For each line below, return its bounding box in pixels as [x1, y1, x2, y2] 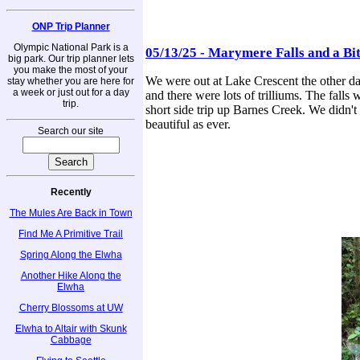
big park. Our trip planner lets [7, 52, 134, 64]
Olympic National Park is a [13, 41, 129, 53]
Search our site [38, 125, 104, 137]
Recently [50, 186, 92, 198]
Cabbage [50, 333, 92, 346]
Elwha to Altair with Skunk [14, 322, 127, 334]
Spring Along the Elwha [19, 248, 122, 260]
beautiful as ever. [145, 117, 231, 131]
